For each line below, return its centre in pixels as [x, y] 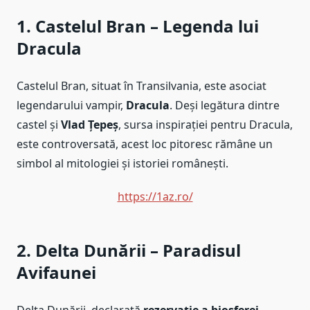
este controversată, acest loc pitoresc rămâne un [145, 144]
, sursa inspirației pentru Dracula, [206, 125]
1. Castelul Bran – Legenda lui [138, 26]
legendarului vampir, [71, 106]
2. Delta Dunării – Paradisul [129, 250]
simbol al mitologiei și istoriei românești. [122, 164]
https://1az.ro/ [155, 197]
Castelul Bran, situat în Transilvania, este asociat [142, 86]
